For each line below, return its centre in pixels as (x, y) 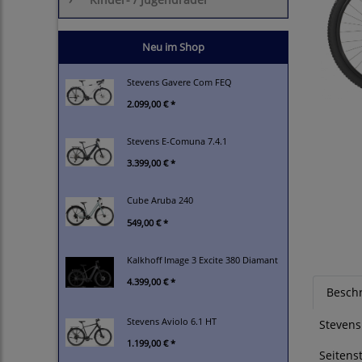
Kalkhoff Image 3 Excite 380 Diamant (202, 260)
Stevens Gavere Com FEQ (179, 82)
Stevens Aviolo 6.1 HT (172, 321)
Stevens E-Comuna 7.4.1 (177, 141)
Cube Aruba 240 (160, 200)
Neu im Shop (173, 47)
